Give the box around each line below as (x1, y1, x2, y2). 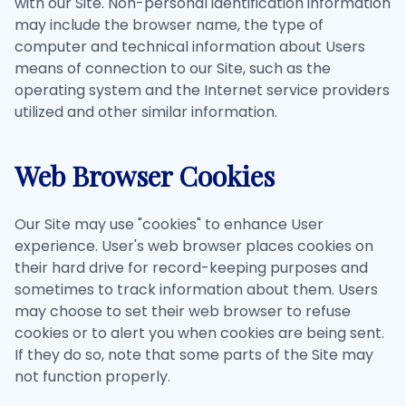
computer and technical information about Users (14, 36, 365, 57)
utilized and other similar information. (14, 101, 277, 122)
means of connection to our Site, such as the (14, 58, 331, 79)
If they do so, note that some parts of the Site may (14, 344, 373, 365)
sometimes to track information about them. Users (14, 279, 378, 300)
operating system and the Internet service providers (14, 80, 390, 101)
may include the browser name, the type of (14, 14, 324, 35)
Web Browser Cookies (14, 158, 275, 194)
